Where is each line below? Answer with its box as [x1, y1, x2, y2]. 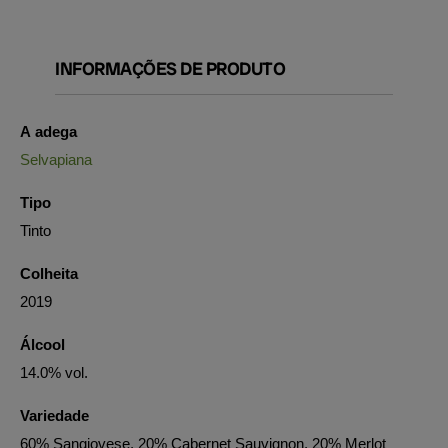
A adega [20, 123, 77, 140]
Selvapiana [20, 151, 92, 168]
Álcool [20, 336, 65, 353]
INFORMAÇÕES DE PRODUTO [55, 57, 285, 80]
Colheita [20, 265, 78, 282]
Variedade [20, 407, 89, 424]
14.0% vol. [20, 364, 88, 381]
